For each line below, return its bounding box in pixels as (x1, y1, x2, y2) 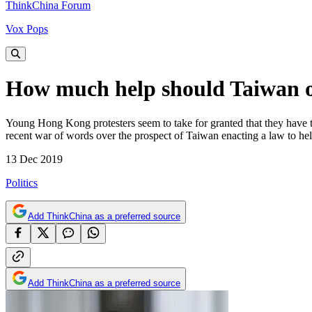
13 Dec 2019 (6, 153, 63, 165)
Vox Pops (6, 23, 48, 35)
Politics (6, 176, 38, 189)
